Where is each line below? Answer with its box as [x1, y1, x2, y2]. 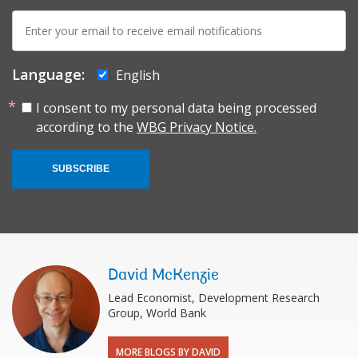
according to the [36, 117, 137, 136]
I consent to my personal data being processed [36, 98, 316, 117]
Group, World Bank [108, 304, 206, 320]
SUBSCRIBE [52, 162, 109, 174]
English [116, 66, 160, 84]
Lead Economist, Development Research [108, 289, 320, 305]
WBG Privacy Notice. [137, 117, 257, 136]
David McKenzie [108, 267, 219, 284]
